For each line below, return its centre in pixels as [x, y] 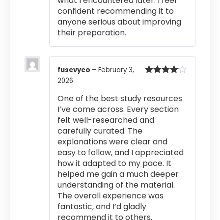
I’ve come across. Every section [118, 109]
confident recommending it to [116, 11]
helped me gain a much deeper [118, 174]
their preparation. [92, 33]
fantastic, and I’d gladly [102, 206]
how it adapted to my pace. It [114, 163]
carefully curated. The [100, 131]
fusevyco [75, 70]
